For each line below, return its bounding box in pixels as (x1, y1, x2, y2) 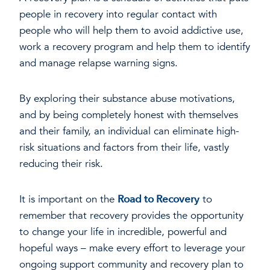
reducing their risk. (19, 157, 103, 171)
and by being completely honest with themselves (19, 108, 238, 122)
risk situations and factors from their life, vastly (19, 140, 229, 155)
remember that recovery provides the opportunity (19, 209, 243, 223)
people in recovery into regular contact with (19, 7, 217, 22)
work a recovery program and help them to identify (19, 40, 250, 54)
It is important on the (19, 192, 118, 207)
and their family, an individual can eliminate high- (19, 124, 239, 139)
